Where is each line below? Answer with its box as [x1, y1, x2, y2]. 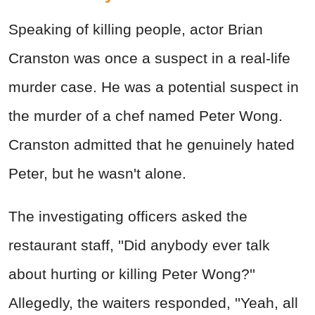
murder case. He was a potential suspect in [8, 78, 299, 95]
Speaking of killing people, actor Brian [8, 20, 263, 37]
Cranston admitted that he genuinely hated [8, 136, 295, 153]
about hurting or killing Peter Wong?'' [8, 265, 255, 282]
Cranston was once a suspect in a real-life [8, 49, 290, 66]
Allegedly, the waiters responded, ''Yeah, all [8, 294, 298, 311]
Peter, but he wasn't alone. [8, 165, 186, 181]
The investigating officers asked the [8, 207, 247, 224]
